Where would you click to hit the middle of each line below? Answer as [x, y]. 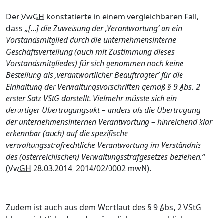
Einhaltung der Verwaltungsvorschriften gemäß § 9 [93, 87]
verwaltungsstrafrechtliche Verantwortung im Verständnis [103, 145]
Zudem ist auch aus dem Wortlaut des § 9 [83, 207]
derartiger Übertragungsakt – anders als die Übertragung [103, 110]
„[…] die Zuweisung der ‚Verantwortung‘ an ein [103, 28]
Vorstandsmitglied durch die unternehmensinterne [91, 40]
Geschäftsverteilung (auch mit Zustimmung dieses [90, 52]
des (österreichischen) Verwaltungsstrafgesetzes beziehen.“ [105, 157]
